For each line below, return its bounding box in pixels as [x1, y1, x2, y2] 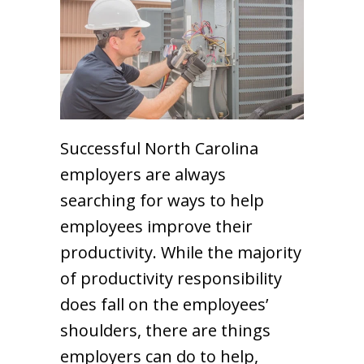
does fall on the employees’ [60, 292, 268, 315]
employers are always [60, 162, 226, 185]
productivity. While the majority [60, 240, 301, 263]
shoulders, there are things [60, 318, 271, 341]
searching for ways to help [60, 188, 264, 211]
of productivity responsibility [60, 266, 282, 289]
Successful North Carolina [60, 136, 258, 159]
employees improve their [60, 214, 253, 237]
